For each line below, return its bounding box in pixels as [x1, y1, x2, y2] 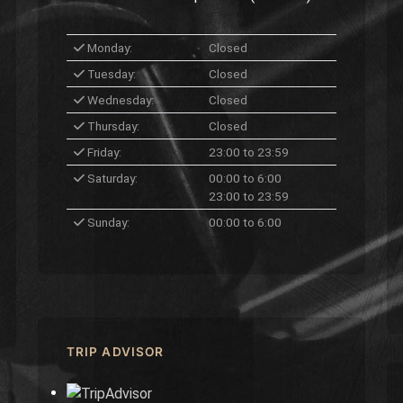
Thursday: [85, 119, 139, 133]
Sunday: [85, 215, 130, 229]
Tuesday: [85, 67, 136, 81]
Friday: [85, 145, 121, 159]
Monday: [85, 40, 132, 55]
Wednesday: [85, 93, 154, 107]
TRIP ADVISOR [67, 345, 165, 359]
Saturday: [85, 171, 138, 185]
